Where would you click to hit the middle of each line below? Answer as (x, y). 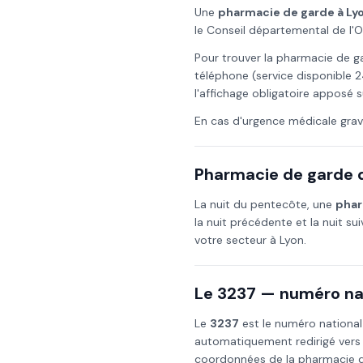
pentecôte (279, 204)
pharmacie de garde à (282, 12)
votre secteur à (237, 240)
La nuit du (222, 204)
